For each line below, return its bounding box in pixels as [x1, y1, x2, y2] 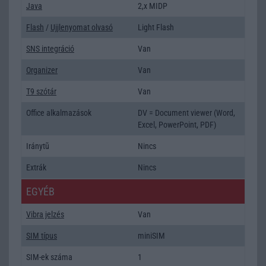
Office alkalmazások [26, 107, 91, 118]
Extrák [26, 162, 46, 172]
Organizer [26, 65, 58, 75]
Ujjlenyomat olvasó [50, 22, 113, 32]
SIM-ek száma [26, 252, 72, 262]
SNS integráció [26, 43, 74, 53]
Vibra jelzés [26, 209, 64, 219]
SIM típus [26, 230, 57, 240]
